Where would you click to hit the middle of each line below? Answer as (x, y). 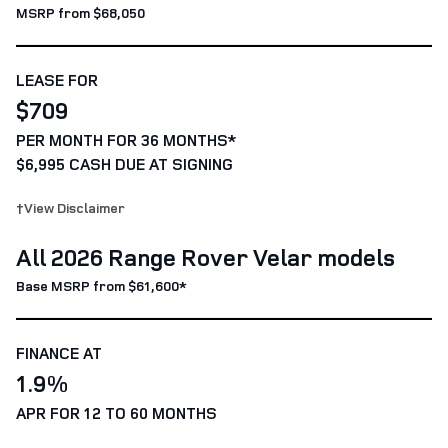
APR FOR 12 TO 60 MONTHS (116, 412)
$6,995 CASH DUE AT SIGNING (124, 163)
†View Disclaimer (70, 207)
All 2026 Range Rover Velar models (205, 256)
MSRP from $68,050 (80, 12)
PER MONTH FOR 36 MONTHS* (126, 139)
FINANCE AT (59, 352)
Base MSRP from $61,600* (101, 285)
